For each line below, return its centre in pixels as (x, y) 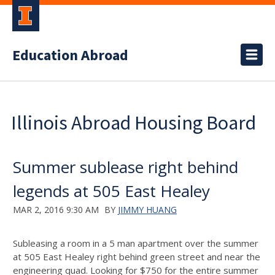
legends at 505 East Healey (111, 191)
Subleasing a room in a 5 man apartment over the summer (136, 243)
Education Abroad (70, 56)
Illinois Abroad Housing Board (134, 123)
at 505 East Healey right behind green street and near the (137, 257)
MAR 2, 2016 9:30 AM (56, 210)
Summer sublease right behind (126, 167)
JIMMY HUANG (147, 210)
